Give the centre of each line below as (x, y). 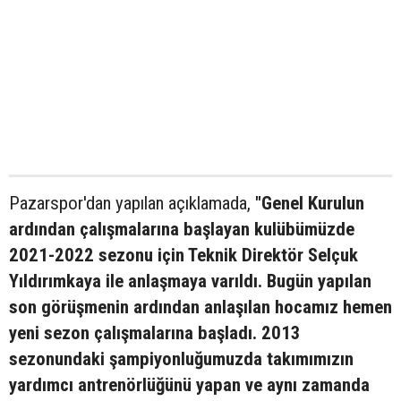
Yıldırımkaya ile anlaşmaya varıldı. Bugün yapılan (190, 281)
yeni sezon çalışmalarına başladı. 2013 (155, 333)
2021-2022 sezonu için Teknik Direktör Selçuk (183, 255)
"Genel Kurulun (310, 203)
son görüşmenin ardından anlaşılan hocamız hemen (200, 307)
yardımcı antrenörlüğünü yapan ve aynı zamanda (189, 385)
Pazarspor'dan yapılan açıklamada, (132, 203)
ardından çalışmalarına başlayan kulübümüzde (182, 229)
